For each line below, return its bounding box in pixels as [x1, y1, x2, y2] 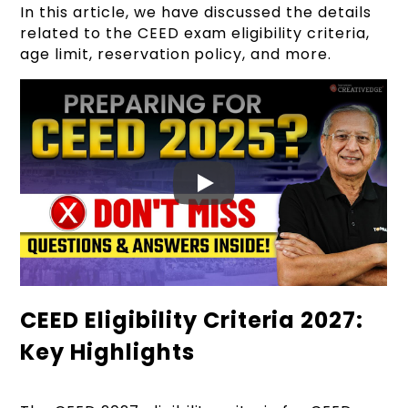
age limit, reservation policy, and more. [20, 44, 331, 66]
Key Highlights [20, 337, 195, 368]
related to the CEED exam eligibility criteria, [20, 23, 370, 45]
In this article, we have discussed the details [20, 2, 372, 24]
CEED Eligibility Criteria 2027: [20, 305, 364, 336]
